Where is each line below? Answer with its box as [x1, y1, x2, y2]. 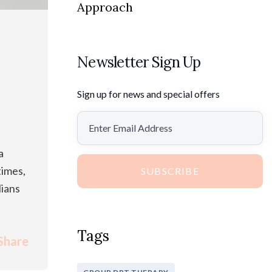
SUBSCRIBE [141, 165, 199, 177]
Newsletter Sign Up [77, 53, 201, 72]
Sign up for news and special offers [77, 88, 220, 100]
